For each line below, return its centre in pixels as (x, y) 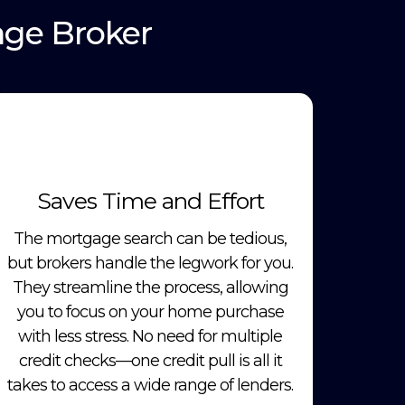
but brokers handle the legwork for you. (150, 264)
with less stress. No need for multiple (150, 337)
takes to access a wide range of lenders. (150, 386)
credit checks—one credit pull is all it (150, 361)
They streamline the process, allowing (150, 288)
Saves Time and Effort (150, 201)
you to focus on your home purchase (150, 312)
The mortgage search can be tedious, (150, 239)
